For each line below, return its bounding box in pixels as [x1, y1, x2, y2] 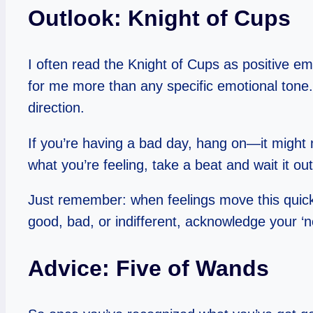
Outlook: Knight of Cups [28, 5, 291, 31]
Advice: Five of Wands [28, 256, 269, 282]
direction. [28, 99, 85, 115]
